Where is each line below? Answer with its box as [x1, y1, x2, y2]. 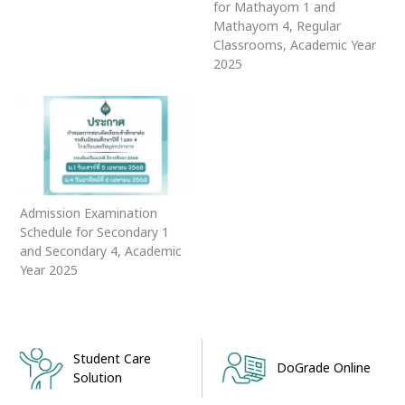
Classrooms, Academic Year [213, 35, 376, 55]
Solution [73, 368, 123, 388]
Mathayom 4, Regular [213, 16, 341, 36]
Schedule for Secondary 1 [20, 222, 170, 242]
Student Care [73, 349, 152, 369]
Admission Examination [20, 203, 158, 223]
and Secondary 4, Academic [20, 241, 183, 261]
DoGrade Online [276, 359, 371, 379]
